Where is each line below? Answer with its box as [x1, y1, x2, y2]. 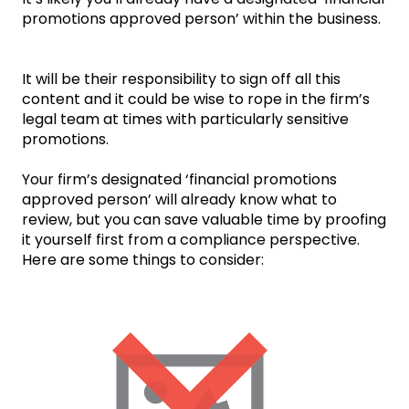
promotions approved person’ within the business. [22, 8, 381, 30]
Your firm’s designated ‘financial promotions [22, 169, 337, 191]
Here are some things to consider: [22, 249, 264, 271]
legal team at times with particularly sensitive [22, 109, 349, 131]
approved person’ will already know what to [22, 189, 337, 211]
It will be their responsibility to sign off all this [22, 68, 341, 90]
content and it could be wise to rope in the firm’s [22, 89, 370, 110]
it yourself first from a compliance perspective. [22, 229, 360, 251]
